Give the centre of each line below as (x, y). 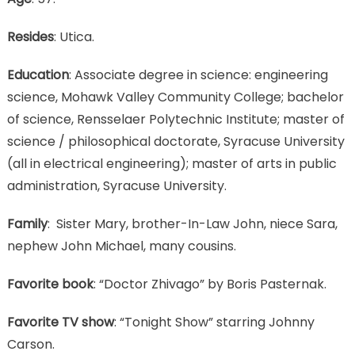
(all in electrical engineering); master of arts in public (172, 163)
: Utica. (74, 36)
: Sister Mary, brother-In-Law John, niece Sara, (192, 223)
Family (27, 223)
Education (38, 74)
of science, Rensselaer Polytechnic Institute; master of (176, 119)
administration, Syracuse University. (116, 185)
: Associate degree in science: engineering (198, 74)
